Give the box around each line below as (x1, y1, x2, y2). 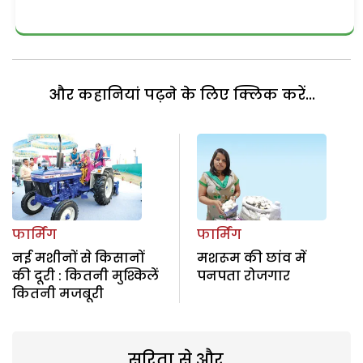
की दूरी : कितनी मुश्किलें (12, 266, 159, 285)
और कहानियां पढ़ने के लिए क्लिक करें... (48, 84, 315, 105)
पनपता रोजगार (196, 266, 290, 285)
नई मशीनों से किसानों (12, 248, 144, 267)
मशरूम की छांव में (196, 248, 306, 267)
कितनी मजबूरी (12, 284, 104, 303)
